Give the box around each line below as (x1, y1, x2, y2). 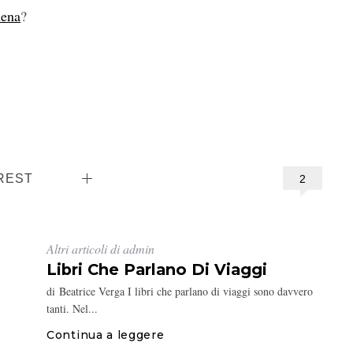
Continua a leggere (46, 328, 165, 343)
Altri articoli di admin (46, 240, 154, 258)
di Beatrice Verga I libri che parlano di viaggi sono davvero (46, 284, 313, 299)
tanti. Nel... (46, 301, 98, 317)
